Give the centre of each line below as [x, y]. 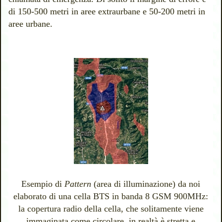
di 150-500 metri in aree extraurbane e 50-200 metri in [107, 12]
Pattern [78, 184]
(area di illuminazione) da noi [146, 184]
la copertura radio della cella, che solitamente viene [111, 209]
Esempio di [43, 184]
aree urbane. [31, 24]
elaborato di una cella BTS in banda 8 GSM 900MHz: [111, 196]
